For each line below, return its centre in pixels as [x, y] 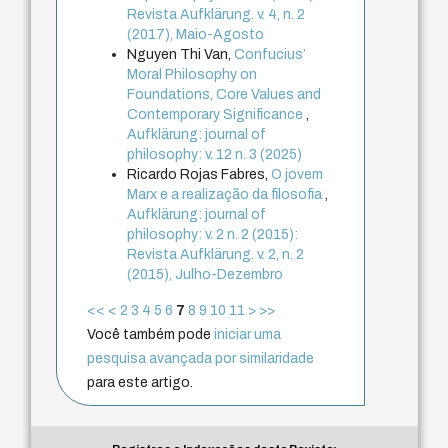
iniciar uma [248, 335]
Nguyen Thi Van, [181, 55]
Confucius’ [270, 55]
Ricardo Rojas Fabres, [199, 175]
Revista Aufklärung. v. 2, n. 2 [216, 255]
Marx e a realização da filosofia [226, 195]
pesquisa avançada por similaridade [201, 359]
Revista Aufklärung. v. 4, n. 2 [216, 15]
